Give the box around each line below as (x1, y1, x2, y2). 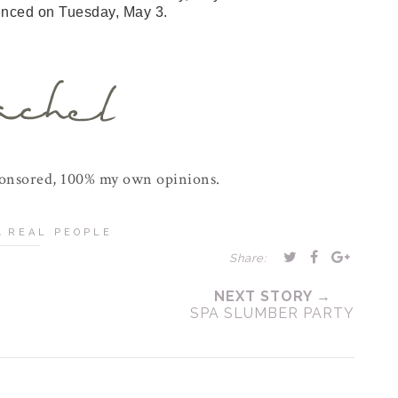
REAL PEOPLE (7, 227, 113, 238)
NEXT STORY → (213, 288, 331, 305)
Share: (229, 251, 266, 265)
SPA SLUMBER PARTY (190, 305, 354, 322)
